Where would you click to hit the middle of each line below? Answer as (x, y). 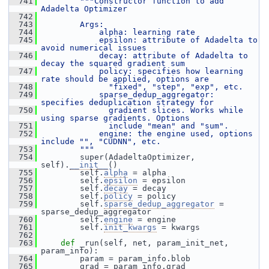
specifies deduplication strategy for (127, 102)
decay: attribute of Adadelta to (145, 56)
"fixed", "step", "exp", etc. (142, 87)
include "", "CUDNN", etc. (101, 141)
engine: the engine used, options (147, 134)
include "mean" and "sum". (135, 126)
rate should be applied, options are (125, 79)
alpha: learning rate (118, 32)
